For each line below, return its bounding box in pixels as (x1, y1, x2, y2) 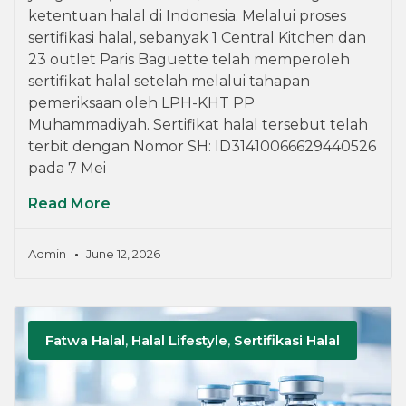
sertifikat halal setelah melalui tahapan (28, 72, 310, 90)
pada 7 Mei (28, 159, 106, 177)
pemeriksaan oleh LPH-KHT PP (28, 93, 255, 111)
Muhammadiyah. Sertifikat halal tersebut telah (28, 115, 368, 133)
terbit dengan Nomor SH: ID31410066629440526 (28, 137, 376, 155)
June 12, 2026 (86, 246, 160, 261)
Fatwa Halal (45, 331, 126, 349)
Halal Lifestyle (131, 331, 228, 349)
